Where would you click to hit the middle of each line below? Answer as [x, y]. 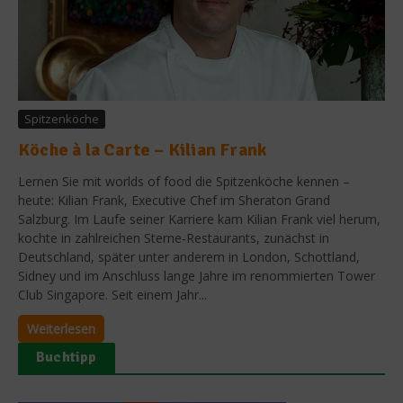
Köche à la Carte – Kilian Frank [143, 149]
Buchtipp [67, 357]
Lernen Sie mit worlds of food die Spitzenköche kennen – [184, 181]
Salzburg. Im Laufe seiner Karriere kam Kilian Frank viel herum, [199, 219]
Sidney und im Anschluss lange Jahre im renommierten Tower [197, 275]
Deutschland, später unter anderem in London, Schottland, [189, 256]
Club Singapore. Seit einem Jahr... [112, 294]
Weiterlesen [61, 328]
